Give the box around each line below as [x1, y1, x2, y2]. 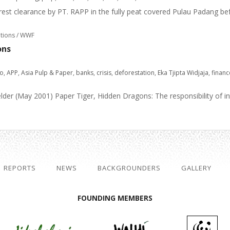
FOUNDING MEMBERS [78, 193, 152, 203]
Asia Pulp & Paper [21, 68, 73, 77]
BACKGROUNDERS [98, 163, 161, 172]
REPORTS [4, 163, 36, 172]
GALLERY [181, 163, 212, 172]
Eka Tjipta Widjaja [158, 68, 208, 77]
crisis [97, 68, 111, 77]
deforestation [114, 68, 155, 77]
